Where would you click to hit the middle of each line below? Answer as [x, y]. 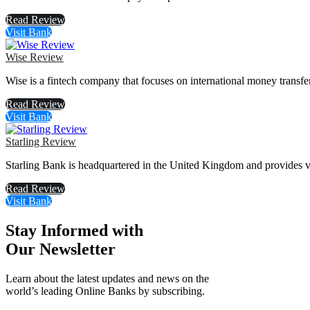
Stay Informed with [74, 230]
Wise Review [35, 57]
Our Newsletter [61, 249]
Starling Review [41, 141]
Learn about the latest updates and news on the [107, 278]
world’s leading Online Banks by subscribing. [105, 291]
